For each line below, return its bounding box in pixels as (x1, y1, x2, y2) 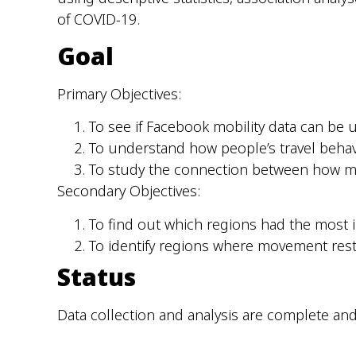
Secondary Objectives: (57, 181, 200, 201)
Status (57, 260, 136, 293)
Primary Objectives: (57, 83, 181, 103)
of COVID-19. (57, 10, 140, 29)
